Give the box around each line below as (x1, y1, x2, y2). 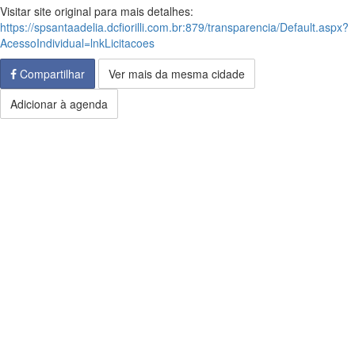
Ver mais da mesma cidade (109, 66, 245, 82)
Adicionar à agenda (10, 96, 108, 112)
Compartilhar (17, 66, 85, 82)
